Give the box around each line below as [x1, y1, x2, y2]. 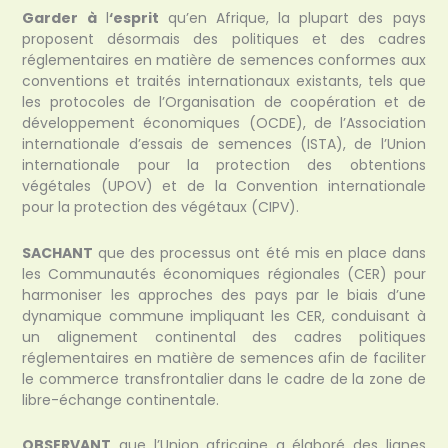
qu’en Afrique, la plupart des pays [158, 8, 426, 29]
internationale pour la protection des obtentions [22, 155, 426, 176]
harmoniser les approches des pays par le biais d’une [22, 284, 426, 305]
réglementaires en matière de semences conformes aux [22, 50, 426, 71]
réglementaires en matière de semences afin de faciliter [22, 347, 426, 368]
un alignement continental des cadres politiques [22, 326, 426, 347]
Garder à [22, 8, 97, 29]
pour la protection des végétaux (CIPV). [22, 197, 300, 218]
